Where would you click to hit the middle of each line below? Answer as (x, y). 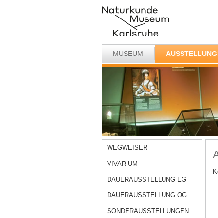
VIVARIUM (123, 163)
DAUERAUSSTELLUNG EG (147, 180)
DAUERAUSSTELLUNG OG (147, 195)
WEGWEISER (127, 148)
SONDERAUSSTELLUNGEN (148, 211)
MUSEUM (128, 53)
